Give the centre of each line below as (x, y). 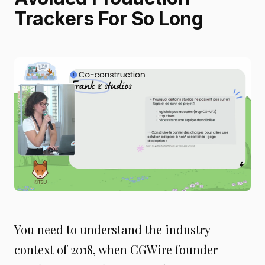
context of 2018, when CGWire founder (116, 249)
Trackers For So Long (109, 19)
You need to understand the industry (112, 229)
